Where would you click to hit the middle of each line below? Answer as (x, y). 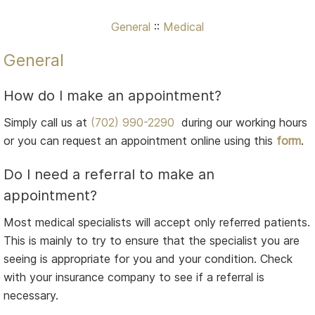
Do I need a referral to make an (109, 174)
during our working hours (241, 122)
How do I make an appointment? (112, 95)
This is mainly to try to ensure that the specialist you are (152, 240)
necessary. (31, 295)
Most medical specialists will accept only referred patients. (157, 222)
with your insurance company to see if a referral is (134, 277)
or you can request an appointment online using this (140, 140)
